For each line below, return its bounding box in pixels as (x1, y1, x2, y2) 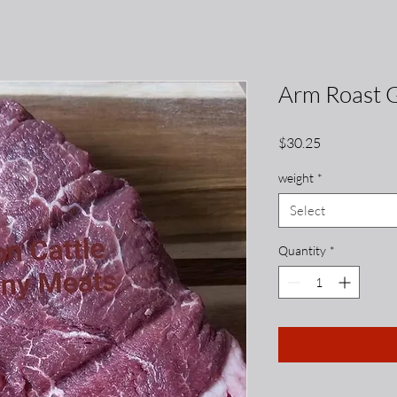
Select (290, 201, 325, 219)
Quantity (278, 242, 326, 258)
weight (278, 169, 314, 185)
